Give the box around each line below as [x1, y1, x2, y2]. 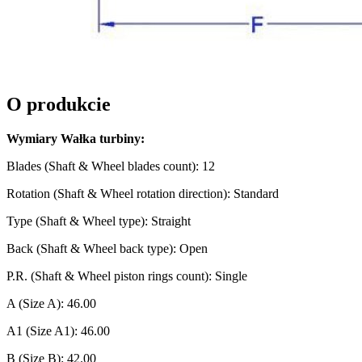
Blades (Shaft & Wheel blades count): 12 [6, 158, 215, 173]
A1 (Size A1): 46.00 [6, 323, 110, 338]
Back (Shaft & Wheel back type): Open [6, 241, 208, 255]
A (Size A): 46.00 [6, 296, 96, 310]
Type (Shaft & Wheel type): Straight [6, 213, 191, 228]
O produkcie [6, 93, 111, 115]
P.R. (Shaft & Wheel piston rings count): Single [6, 268, 247, 283]
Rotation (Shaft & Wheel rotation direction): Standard [6, 186, 279, 200]
